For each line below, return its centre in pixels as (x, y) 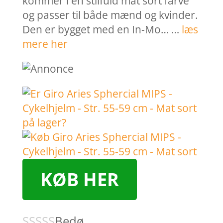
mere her (45, 44)
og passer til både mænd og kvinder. (110, 15)
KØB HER (79, 180)
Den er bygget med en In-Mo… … (102, 30)
